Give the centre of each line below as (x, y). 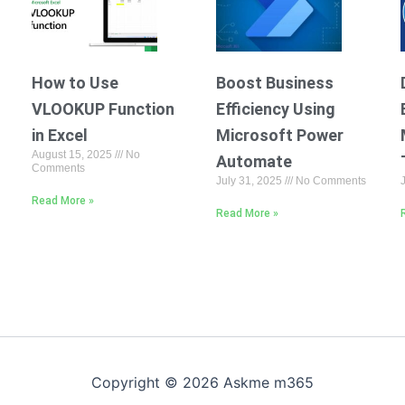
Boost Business (274, 82)
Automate (254, 161)
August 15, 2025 (73, 154)
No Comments (329, 180)
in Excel (59, 135)
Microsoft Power (279, 135)
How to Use (75, 82)
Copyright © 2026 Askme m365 (202, 382)
